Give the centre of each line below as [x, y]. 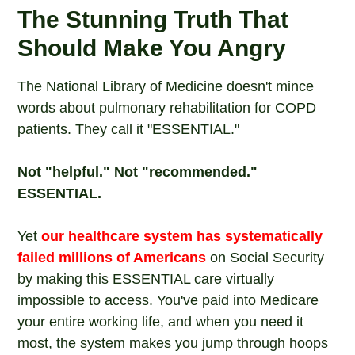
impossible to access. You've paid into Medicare [168, 300]
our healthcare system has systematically [182, 236]
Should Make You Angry [152, 48]
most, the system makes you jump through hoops [173, 343]
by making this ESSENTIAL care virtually [146, 279]
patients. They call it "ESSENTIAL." [129, 129]
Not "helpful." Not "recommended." [138, 172]
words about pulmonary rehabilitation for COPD [167, 108]
